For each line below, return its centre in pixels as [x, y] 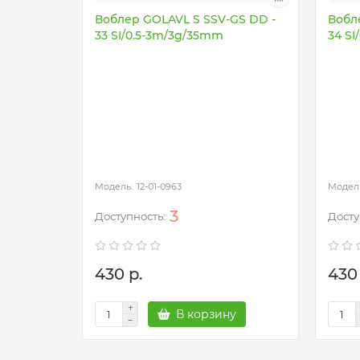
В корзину [206, 314]
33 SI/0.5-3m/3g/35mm [159, 35]
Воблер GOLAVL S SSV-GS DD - [185, 19]
